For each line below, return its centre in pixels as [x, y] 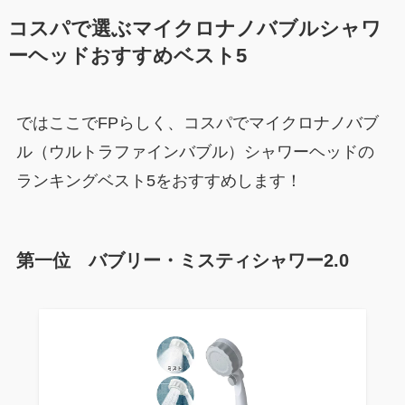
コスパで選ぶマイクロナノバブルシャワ [194, 29]
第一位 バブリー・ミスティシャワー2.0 [182, 261]
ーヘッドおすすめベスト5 [127, 57]
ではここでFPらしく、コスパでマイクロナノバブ [197, 123]
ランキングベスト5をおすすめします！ [159, 181]
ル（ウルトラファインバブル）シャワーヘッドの [195, 152]
